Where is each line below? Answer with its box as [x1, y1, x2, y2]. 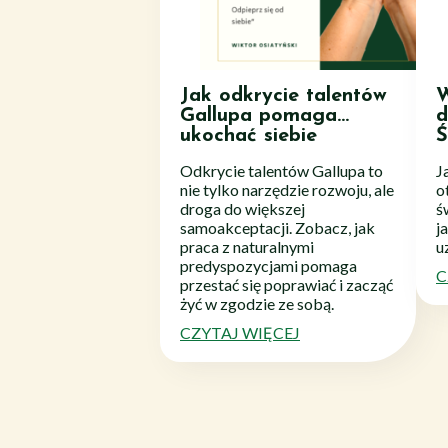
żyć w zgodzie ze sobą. [180, 293, 334, 313]
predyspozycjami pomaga [180, 255, 357, 275]
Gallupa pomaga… [180, 105, 349, 126]
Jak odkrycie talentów [180, 85, 387, 106]
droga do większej [180, 198, 305, 218]
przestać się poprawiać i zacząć [180, 274, 393, 294]
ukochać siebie [180, 125, 317, 146]
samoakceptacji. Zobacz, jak [180, 217, 375, 237]
